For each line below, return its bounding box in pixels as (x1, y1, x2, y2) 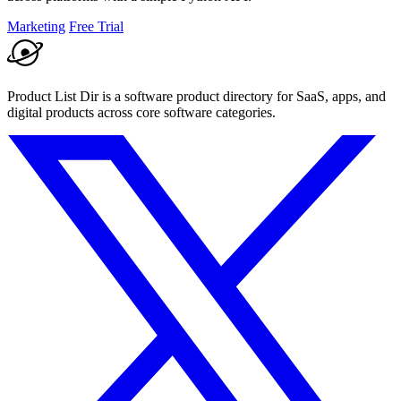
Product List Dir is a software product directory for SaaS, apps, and (7, 88, 386, 104)
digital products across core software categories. (7, 104, 276, 120)
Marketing (7, 18, 65, 34)
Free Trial (69, 18, 124, 34)
